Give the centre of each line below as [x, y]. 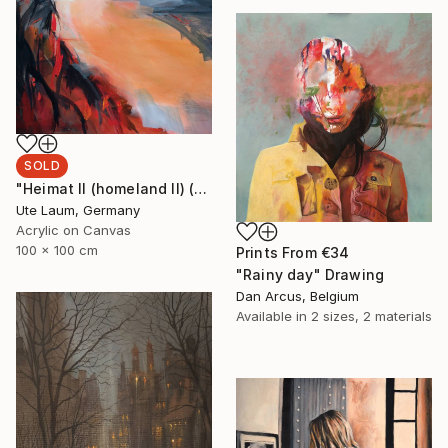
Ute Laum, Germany [78, 210]
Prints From [278, 252]
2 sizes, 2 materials [371, 315]
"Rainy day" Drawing [310, 274]
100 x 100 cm [57, 250]
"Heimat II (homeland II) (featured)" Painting [201, 189]
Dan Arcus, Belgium [297, 295]
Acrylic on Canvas [73, 230]
